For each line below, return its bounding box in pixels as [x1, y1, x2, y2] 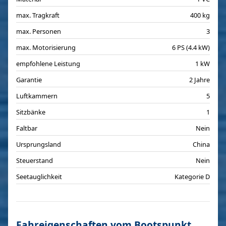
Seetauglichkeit [16, 172, 62, 181]
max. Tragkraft [16, 11, 60, 20]
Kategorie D [175, 172, 210, 181]
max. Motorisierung [16, 43, 76, 52]
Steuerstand [16, 156, 53, 165]
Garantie [16, 75, 42, 84]
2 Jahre [189, 75, 210, 84]
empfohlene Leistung [16, 59, 80, 68]
